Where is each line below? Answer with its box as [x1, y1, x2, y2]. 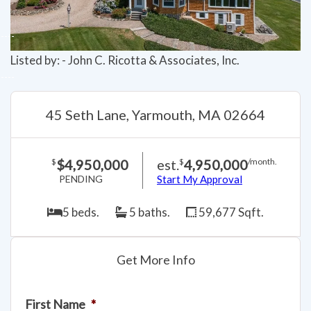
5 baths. [126, 204, 170, 219]
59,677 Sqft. [196, 204, 264, 219]
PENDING [59, 172, 103, 185]
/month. [248, 156, 277, 167]
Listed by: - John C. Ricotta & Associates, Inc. [10, 53, 239, 68]
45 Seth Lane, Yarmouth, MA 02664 [46, 106, 265, 124]
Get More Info [116, 251, 195, 267]
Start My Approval [157, 172, 242, 185]
